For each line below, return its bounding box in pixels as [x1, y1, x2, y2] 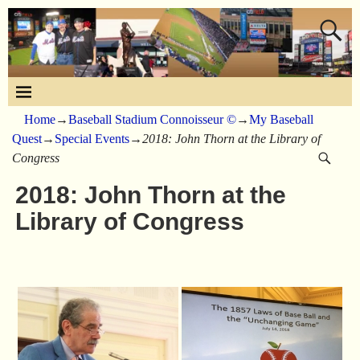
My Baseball [249, 112, 313, 127]
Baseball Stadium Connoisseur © [68, 112, 236, 127]
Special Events [55, 132, 129, 146]
